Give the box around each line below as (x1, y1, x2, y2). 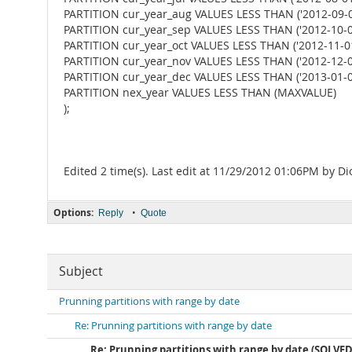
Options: (53, 206, 93, 219)
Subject (59, 263, 103, 280)
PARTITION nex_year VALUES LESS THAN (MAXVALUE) (64, 86, 336, 100)
